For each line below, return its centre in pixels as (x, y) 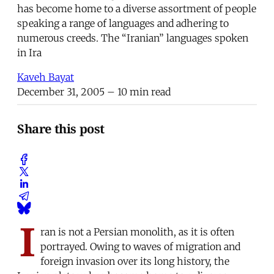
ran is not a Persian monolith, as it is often (137, 231)
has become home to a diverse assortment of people (137, 8)
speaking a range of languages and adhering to (123, 23)
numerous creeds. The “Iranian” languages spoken (133, 38)
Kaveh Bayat (46, 77)
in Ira (29, 52)
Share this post (61, 129)
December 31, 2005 (61, 91)
